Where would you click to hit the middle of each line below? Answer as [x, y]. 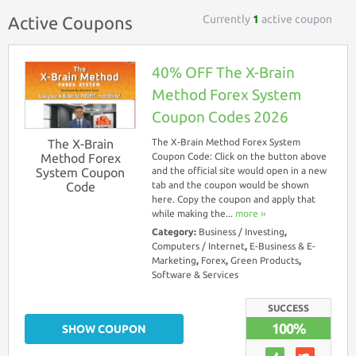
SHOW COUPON [104, 329]
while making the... [193, 214]
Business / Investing [242, 232]
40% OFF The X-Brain [223, 72]
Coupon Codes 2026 [220, 116]
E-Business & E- [282, 246]
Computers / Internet [198, 246]
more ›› [250, 214]
